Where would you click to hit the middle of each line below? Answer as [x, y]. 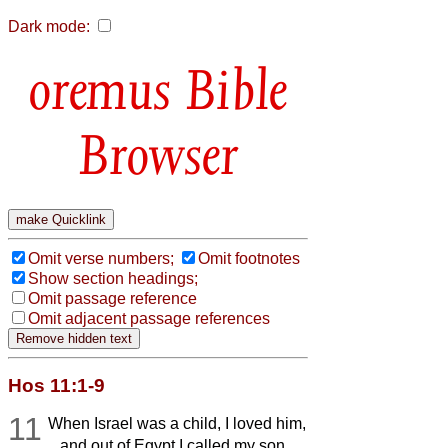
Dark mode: [49, 26]
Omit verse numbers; [101, 258]
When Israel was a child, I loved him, [177, 423]
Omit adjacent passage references [149, 318]
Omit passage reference [112, 298]
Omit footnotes [249, 258]
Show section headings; [113, 278]
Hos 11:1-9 [56, 385]
